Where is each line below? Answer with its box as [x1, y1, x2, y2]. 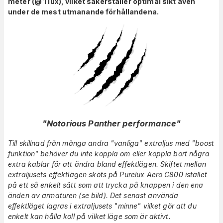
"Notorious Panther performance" [42, 118, 181, 129]
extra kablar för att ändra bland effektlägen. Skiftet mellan [8, 159, 206, 168]
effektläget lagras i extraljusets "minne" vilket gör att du [8, 201, 197, 210]
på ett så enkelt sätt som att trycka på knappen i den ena [8, 180, 204, 189]
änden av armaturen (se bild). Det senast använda [8, 191, 179, 200]
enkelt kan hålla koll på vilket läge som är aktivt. [8, 212, 171, 221]
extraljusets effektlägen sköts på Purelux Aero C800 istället [8, 170, 207, 179]
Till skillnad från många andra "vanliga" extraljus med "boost [8, 138, 214, 147]
